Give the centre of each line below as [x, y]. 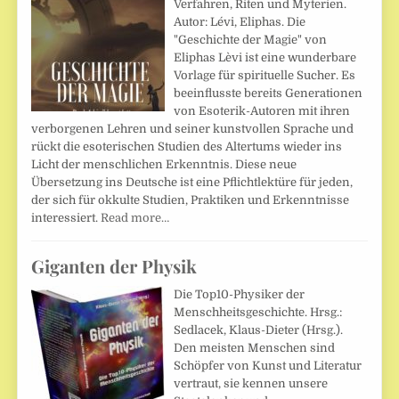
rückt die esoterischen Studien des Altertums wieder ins [187, 146]
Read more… [135, 217]
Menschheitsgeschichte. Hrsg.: [258, 312]
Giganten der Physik [114, 265]
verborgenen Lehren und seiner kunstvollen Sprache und [193, 128]
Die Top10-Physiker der [240, 294]
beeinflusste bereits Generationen [269, 93]
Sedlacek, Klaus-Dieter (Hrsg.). [259, 330]
